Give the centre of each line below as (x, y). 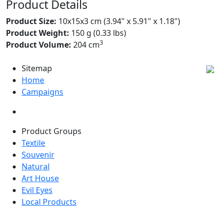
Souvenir (38, 155)
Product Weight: (38, 33)
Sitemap (37, 68)
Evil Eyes (37, 190)
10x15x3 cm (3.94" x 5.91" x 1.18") (118, 21)
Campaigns (42, 92)
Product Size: (31, 21)
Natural (36, 166)
